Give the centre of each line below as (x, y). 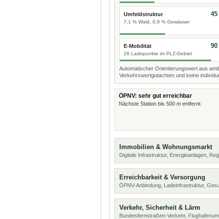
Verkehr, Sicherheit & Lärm (160, 208)
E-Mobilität (138, 46)
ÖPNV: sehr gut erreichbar (155, 96)
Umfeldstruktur (143, 14)
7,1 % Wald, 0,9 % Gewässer (157, 22)
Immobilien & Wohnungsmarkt (166, 147)
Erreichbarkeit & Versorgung (162, 177)
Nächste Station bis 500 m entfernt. (160, 104)
